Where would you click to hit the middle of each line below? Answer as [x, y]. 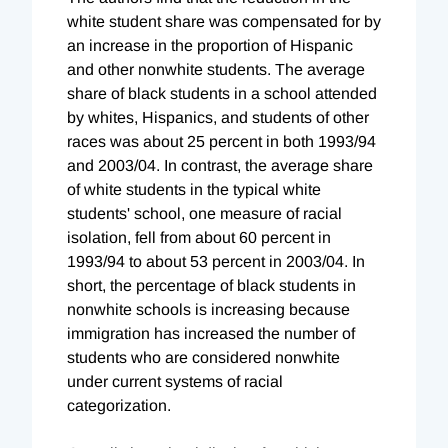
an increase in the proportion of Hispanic [210, 45]
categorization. [119, 405]
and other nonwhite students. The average [216, 69]
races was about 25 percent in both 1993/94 [221, 141]
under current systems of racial [175, 381]
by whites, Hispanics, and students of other [218, 117]
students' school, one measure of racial [204, 213]
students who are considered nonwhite [203, 357]
